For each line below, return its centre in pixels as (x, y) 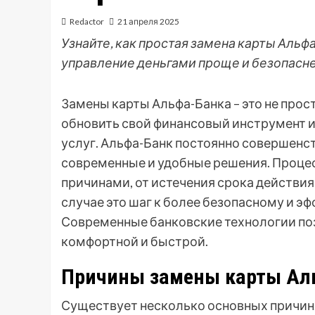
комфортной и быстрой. (135, 242)
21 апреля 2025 (148, 22)
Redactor (87, 22)
